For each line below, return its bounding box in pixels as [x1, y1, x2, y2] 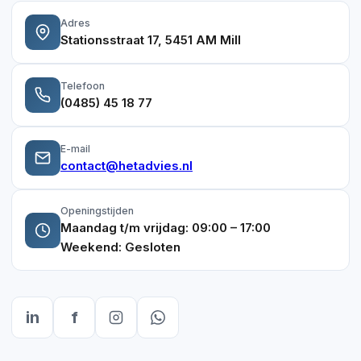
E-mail [60, 142, 90, 155]
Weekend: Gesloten [60, 239, 180, 255]
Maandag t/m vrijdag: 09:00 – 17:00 [60, 220, 271, 236]
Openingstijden [60, 205, 134, 218]
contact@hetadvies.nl [60, 157, 193, 173]
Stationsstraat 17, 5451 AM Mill [60, 31, 241, 48]
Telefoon [60, 79, 105, 92]
